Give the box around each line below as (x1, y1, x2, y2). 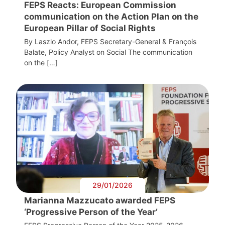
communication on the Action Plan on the (24, 11, 198, 22)
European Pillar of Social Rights (24, 23, 156, 33)
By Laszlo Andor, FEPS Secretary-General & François (24, 37, 196, 46)
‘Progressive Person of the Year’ (24, 206, 158, 217)
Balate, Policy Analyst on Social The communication (24, 47, 192, 56)
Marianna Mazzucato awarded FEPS (24, 195, 175, 205)
